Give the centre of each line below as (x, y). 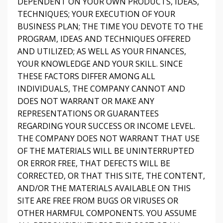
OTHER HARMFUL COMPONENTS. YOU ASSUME (107, 213)
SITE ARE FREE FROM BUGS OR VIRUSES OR (98, 201)
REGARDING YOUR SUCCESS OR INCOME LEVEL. (106, 126)
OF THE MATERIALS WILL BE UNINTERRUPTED (106, 151)
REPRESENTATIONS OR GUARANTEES (88, 113)
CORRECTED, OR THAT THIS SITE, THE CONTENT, (111, 176)
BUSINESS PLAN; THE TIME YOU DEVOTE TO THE (110, 26)
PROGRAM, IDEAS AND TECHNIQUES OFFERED (104, 39)
